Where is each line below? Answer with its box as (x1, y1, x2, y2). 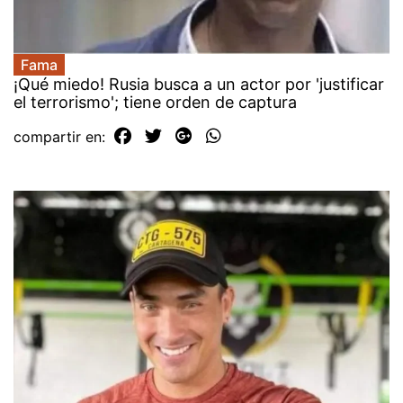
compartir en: (13, 127, 110, 146)
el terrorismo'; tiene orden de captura (13, 92, 297, 112)
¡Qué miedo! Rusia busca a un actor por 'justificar (13, 74, 384, 94)
